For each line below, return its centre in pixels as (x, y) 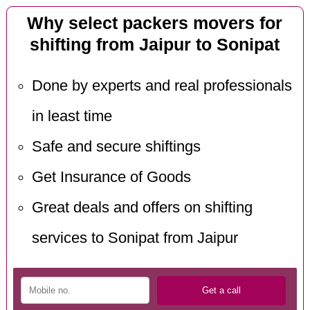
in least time (72, 116)
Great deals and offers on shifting (142, 207)
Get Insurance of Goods (111, 177)
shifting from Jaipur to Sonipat (155, 45)
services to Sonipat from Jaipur (135, 238)
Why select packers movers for (155, 24)
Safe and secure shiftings (116, 146)
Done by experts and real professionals (162, 85)
